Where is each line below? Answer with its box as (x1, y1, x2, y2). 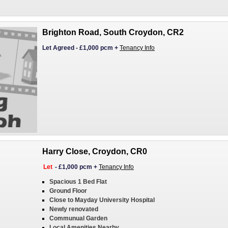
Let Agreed (42, 44, 74, 51)
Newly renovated (49, 206, 98, 213)
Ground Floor (49, 187, 87, 194)
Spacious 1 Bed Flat (49, 178, 107, 185)
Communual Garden (49, 215, 107, 222)
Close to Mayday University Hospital (49, 196, 155, 204)
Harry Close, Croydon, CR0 (42, 147, 147, 156)
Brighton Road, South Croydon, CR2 (42, 28, 184, 37)
